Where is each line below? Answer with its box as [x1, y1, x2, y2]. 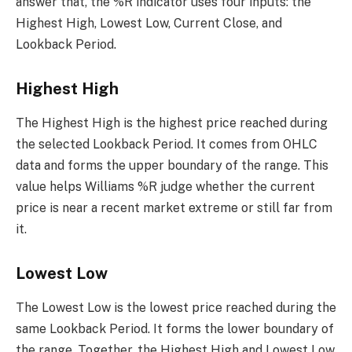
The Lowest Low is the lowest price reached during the [16, 300, 336, 316]
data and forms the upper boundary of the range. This [16, 158, 328, 174]
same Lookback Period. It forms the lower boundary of [16, 321, 334, 337]
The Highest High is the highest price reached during [16, 115, 328, 131]
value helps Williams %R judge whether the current [16, 179, 315, 195]
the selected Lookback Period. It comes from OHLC [16, 137, 317, 152]
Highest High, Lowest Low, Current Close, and [16, 16, 282, 31]
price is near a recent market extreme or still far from [16, 200, 332, 216]
